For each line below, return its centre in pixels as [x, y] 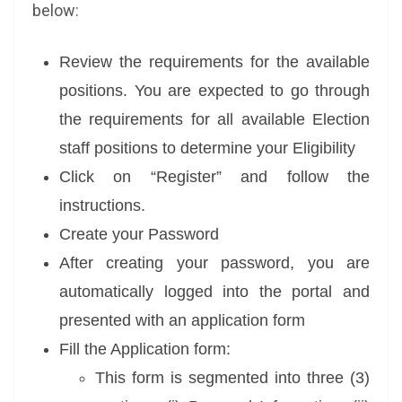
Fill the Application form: [145, 349]
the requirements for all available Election [214, 119]
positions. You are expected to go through [214, 91]
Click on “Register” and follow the [214, 177]
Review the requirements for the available [214, 62]
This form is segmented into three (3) [232, 378]
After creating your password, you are [214, 263]
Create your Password [139, 234]
